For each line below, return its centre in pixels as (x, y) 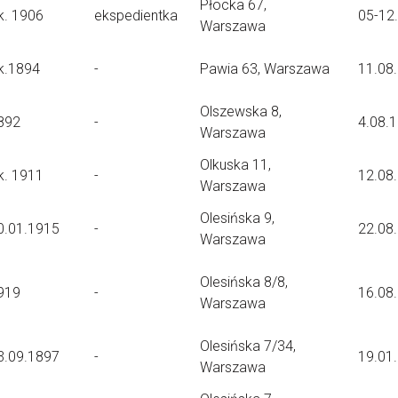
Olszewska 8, (241, 111)
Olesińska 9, (237, 218)
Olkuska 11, (235, 165)
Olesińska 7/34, (248, 346)
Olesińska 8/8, (244, 282)
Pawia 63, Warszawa (265, 69)
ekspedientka (136, 16)
